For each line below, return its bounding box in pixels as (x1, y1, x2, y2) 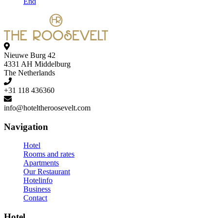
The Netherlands (4, 69, 55, 77)
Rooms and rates (23, 150, 74, 159)
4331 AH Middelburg (4, 60, 71, 68)
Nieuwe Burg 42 (4, 51, 55, 59)
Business (23, 185, 51, 194)
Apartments (23, 159, 59, 167)
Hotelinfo (23, 176, 53, 185)
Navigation (4, 121, 48, 132)
